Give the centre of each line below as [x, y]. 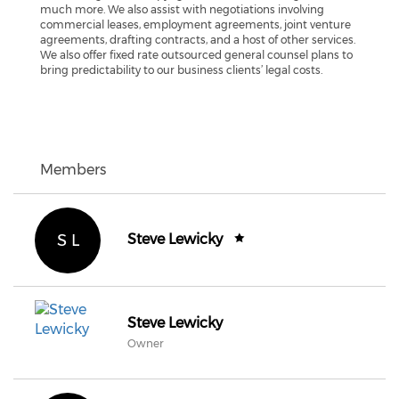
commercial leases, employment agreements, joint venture [195, 24]
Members [73, 170]
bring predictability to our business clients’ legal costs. [181, 70]
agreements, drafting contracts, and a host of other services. [198, 40]
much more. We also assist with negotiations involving [182, 9]
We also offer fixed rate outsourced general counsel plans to [196, 55]
